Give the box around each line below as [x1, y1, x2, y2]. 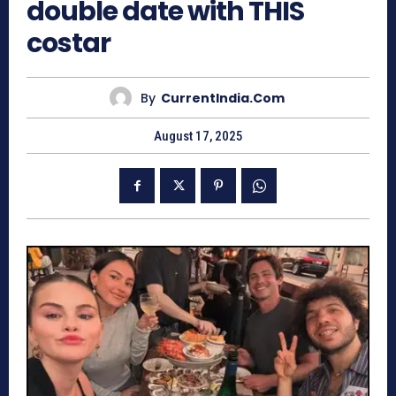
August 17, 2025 [153, 128, 243, 145]
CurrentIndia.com [160, 88, 285, 107]
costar [27, 25, 110, 62]
